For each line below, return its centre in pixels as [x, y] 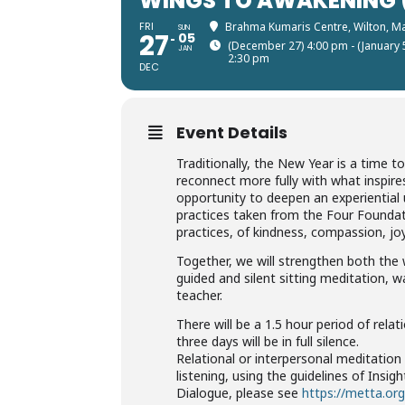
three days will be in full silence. [268, 341]
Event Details [232, 132]
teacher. [200, 295]
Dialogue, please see [240, 393]
